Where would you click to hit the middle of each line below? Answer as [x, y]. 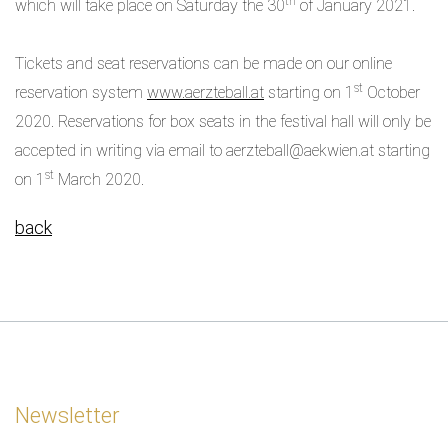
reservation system [81, 93]
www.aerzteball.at [205, 93]
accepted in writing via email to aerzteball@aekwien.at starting [222, 151]
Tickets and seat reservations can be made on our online [203, 64]
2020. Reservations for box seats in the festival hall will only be [223, 122]
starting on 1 [309, 93]
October [391, 93]
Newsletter [67, 416]
